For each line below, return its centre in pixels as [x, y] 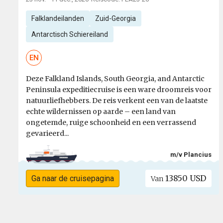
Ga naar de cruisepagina [72, 179]
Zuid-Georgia [115, 19]
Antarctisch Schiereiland [69, 35]
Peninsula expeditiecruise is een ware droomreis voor [119, 90]
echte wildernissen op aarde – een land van [101, 112]
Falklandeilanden [57, 19]
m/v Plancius [191, 154]
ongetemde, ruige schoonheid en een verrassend [111, 123]
